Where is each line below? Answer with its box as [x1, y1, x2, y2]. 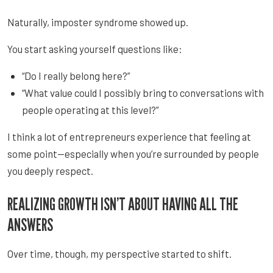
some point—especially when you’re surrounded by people [7, 147, 259, 160]
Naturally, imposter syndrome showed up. [7, 15, 188, 28]
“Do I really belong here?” [22, 69, 130, 82]
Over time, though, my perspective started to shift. [7, 247, 232, 260]
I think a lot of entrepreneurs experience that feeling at [7, 130, 251, 143]
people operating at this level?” [22, 103, 158, 116]
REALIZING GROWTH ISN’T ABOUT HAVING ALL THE [7, 193, 238, 214]
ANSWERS [7, 213, 53, 235]
